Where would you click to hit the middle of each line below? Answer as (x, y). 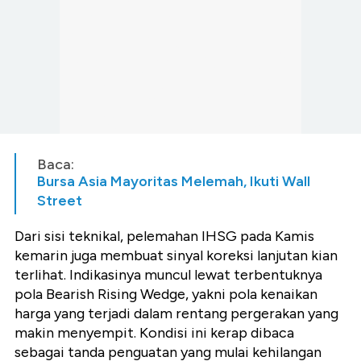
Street (60, 200)
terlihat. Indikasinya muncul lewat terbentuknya (168, 274)
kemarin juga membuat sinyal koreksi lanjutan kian (176, 255)
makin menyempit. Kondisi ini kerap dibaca (154, 332)
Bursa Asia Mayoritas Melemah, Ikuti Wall (174, 181)
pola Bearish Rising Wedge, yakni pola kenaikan (166, 294)
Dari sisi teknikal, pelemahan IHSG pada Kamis (164, 236)
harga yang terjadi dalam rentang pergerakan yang (176, 313)
